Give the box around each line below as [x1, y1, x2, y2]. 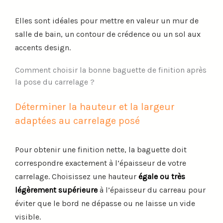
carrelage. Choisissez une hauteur [15, 171, 138, 181]
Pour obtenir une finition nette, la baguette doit [15, 144, 187, 154]
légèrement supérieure [15, 185, 98, 195]
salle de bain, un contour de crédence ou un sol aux [15, 29, 201, 39]
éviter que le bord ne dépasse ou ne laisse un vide [15, 198, 195, 208]
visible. [15, 212, 41, 222]
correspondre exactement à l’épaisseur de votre [15, 158, 186, 168]
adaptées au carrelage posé [15, 114, 140, 126]
